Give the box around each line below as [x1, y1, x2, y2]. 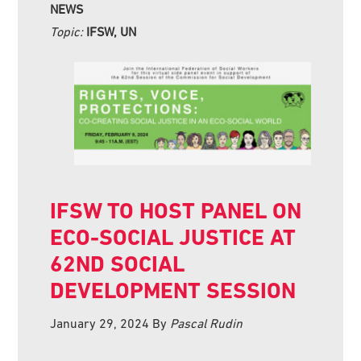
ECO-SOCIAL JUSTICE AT [50, 223, 297, 251]
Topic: [50, 23, 87, 39]
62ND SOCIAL [50, 250, 185, 277]
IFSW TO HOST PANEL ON [50, 197, 302, 224]
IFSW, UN [86, 23, 137, 39]
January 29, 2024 [50, 315, 150, 330]
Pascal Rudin [170, 315, 243, 330]
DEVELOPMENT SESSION [50, 276, 297, 304]
